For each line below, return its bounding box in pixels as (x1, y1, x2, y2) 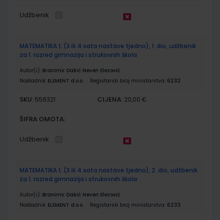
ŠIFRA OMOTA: (20, 114, 65, 124)
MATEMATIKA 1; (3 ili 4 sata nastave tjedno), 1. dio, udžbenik (20, 41, 196, 50)
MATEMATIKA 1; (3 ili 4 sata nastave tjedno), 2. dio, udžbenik (20, 165, 197, 174)
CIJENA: (97, 94, 123, 104)
